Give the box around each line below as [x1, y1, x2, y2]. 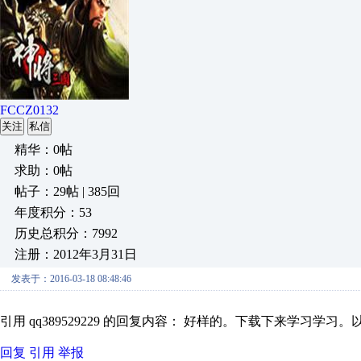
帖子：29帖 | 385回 [15, 185, 120, 198]
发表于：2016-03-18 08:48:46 [11, 273, 131, 284]
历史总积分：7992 [15, 226, 118, 240]
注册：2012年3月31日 [15, 247, 137, 261]
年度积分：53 [15, 205, 92, 219]
